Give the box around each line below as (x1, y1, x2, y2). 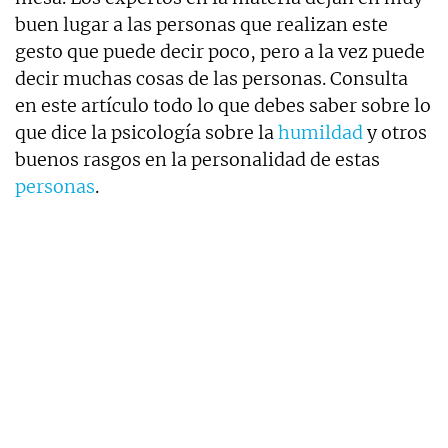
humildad (278, 121, 363, 145)
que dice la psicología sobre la (15, 121, 278, 145)
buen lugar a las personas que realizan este (15, 13, 388, 37)
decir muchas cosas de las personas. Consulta (15, 67, 408, 91)
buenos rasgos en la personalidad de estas (15, 148, 380, 172)
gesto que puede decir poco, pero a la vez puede (15, 40, 425, 64)
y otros (363, 121, 427, 145)
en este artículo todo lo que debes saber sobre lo (15, 94, 431, 118)
